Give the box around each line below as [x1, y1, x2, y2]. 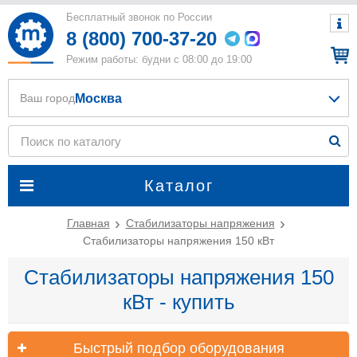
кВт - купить [122, 290, 235, 314]
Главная [66, 217, 110, 229]
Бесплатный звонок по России [66, 11, 215, 23]
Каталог [143, 177, 214, 194]
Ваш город [20, 92, 75, 104]
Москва [75, 91, 122, 105]
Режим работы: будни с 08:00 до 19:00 [66, 53, 252, 65]
